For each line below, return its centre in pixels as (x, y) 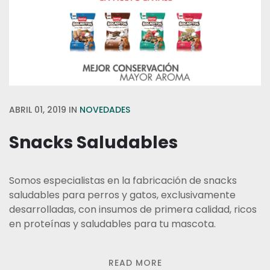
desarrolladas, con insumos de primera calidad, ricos (133, 209)
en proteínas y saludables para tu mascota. (112, 224)
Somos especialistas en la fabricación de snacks (123, 181)
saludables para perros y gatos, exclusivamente (122, 195)
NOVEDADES (105, 110)
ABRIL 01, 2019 (38, 110)
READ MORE (135, 263)
